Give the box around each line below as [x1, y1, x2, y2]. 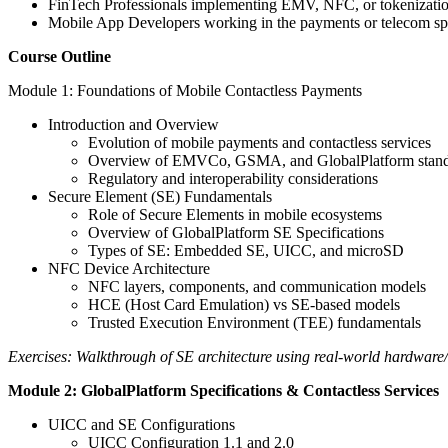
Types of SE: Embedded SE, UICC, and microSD [88, 241, 404, 259]
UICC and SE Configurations [48, 415, 235, 433]
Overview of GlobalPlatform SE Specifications [88, 223, 384, 241]
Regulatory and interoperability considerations [88, 169, 378, 187]
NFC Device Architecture [48, 259, 210, 277]
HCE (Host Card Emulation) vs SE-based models [88, 295, 400, 313]
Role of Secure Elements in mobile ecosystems [88, 205, 382, 223]
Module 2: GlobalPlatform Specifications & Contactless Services [8, 381, 439, 399]
